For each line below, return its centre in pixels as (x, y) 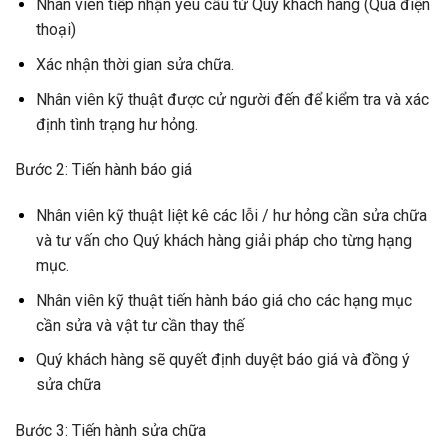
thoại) (55, 30)
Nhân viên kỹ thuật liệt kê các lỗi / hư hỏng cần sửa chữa (231, 216)
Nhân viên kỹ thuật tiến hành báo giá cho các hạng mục (223, 300)
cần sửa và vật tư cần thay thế (139, 325)
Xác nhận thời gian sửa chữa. (134, 64)
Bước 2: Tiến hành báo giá (103, 170)
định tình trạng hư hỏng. (118, 124)
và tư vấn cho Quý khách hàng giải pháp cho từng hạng (223, 241)
